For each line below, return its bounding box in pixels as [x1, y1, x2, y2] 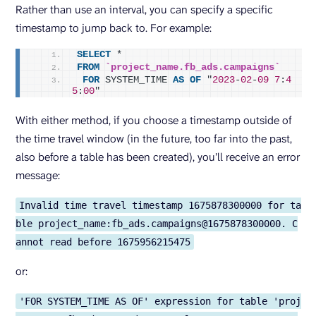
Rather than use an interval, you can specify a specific [16, 2, 273, 18]
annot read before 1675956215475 [16, 236, 190, 248]
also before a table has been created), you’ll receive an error [16, 150, 300, 165]
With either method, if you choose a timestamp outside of [16, 113, 292, 128]
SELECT [77, 49, 111, 61]
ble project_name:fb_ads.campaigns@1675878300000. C [16, 218, 298, 230]
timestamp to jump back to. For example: [16, 20, 212, 36]
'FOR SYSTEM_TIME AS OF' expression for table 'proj [19, 296, 301, 308]
